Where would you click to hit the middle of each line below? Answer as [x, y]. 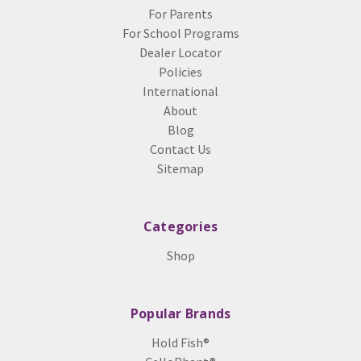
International [180, 91]
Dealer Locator [180, 53]
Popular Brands [180, 314]
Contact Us [180, 149]
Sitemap [180, 169]
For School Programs [180, 33]
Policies [180, 72]
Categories [180, 227]
